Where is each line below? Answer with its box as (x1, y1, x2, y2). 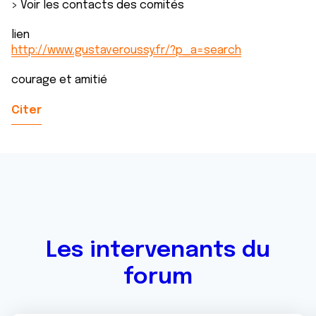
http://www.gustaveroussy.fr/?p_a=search (11, 44, 241, 56)
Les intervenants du (46, 239, 270, 262)
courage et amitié (11, 74, 107, 86)
